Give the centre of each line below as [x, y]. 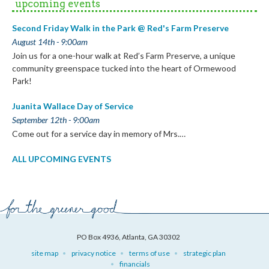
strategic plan [204, 253]
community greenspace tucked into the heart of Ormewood [124, 68]
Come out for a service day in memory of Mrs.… [99, 134]
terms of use [150, 253]
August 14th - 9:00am [50, 42]
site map [45, 253]
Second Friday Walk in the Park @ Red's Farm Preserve [120, 28]
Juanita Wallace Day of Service [73, 106]
